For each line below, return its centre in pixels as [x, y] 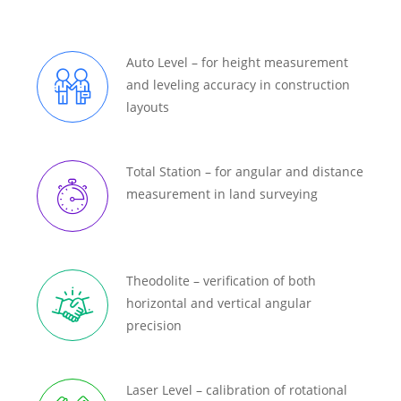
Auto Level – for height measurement [237, 63]
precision [154, 326]
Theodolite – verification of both [221, 281]
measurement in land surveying [222, 194]
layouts [148, 107]
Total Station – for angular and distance [245, 172]
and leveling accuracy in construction [238, 85]
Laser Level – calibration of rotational [237, 390]
